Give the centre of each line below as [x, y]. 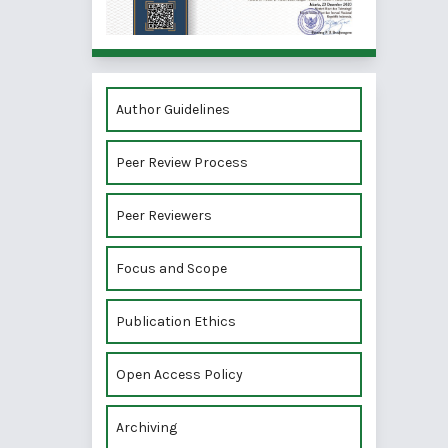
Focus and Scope [171, 269]
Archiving [146, 428]
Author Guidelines [173, 110]
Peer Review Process [182, 163]
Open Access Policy [179, 375]
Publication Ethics [176, 322]
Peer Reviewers [164, 216]
